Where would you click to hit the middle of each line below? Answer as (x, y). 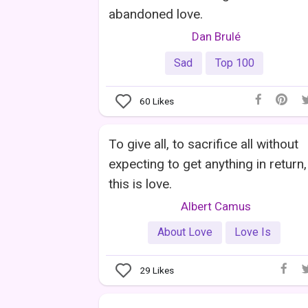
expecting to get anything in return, (208, 164)
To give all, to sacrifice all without (203, 144)
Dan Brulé (216, 37)
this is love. (140, 184)
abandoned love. (156, 14)
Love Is (253, 232)
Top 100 (234, 63)
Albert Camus (216, 206)
